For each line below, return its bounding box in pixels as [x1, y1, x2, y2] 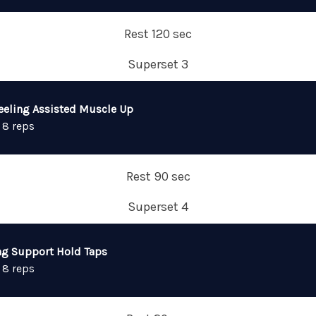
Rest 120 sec [124, 26, 192, 42]
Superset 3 [128, 56, 188, 72]
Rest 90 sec [126, 169, 190, 184]
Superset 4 [128, 199, 188, 214]
